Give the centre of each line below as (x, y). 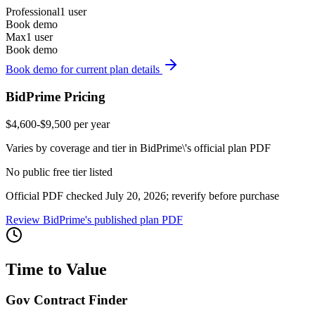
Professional (33, 12)
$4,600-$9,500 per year (58, 124)
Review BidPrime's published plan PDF (94, 219)
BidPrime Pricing (56, 96)
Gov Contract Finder (66, 300)
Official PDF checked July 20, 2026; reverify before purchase (142, 195)
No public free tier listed (59, 172)
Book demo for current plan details (83, 70)
